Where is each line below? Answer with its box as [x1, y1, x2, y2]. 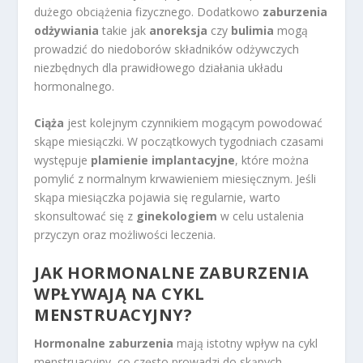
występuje [34, 152, 92, 169]
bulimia [231, 22, 275, 38]
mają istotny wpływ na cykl [173, 335, 318, 351]
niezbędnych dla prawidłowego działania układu [34, 59, 284, 75]
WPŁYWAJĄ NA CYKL [34, 282, 205, 305]
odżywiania [34, 22, 100, 38]
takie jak [99, 22, 150, 38]
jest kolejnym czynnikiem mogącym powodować [64, 115, 323, 131]
